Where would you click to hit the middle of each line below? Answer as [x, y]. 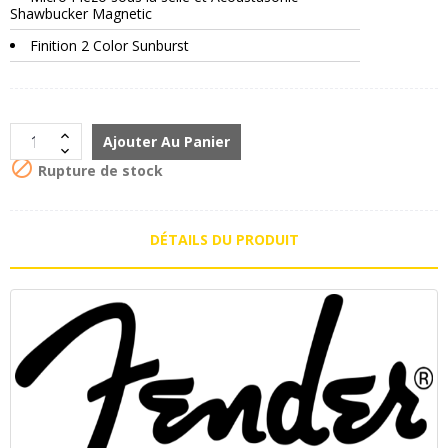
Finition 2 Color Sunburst [109, 46]
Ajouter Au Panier [166, 142]
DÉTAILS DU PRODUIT [224, 240]
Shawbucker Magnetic [81, 14]
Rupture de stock [98, 170]
